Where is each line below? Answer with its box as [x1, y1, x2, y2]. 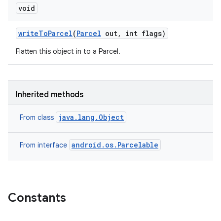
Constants [8, 190, 66, 205]
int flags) [121, 29, 166, 38]
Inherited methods [16, 90, 83, 100]
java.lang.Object [58, 112, 124, 122]
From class [20, 113, 56, 122]
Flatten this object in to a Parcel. [16, 47, 120, 56]
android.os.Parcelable [72, 140, 158, 149]
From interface [20, 141, 69, 149]
